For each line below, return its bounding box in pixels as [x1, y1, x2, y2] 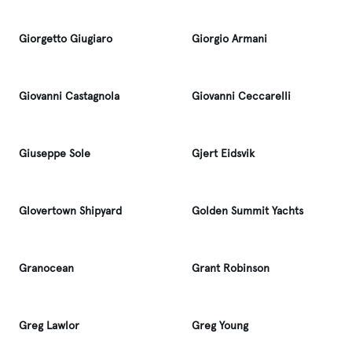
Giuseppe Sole [19, 147, 90, 160]
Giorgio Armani [192, 32, 267, 46]
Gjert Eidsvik [192, 147, 255, 160]
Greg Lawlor [19, 319, 79, 332]
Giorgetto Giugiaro [19, 32, 112, 46]
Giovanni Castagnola [19, 90, 119, 103]
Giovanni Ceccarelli [192, 90, 291, 103]
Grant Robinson [192, 262, 269, 275]
